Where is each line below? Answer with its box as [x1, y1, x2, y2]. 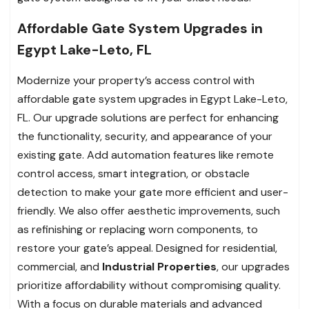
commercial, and [17, 259, 102, 274]
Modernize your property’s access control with [17, 72, 255, 88]
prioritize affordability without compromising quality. [17, 277, 281, 292]
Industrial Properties [102, 259, 217, 274]
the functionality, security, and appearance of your [17, 128, 272, 143]
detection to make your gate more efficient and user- [17, 184, 288, 199]
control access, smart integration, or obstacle [17, 166, 250, 181]
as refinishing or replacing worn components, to [17, 221, 258, 237]
